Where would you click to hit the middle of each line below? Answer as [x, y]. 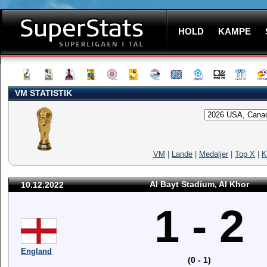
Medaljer [214, 154]
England [36, 251]
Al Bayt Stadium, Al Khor [199, 184]
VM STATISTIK [44, 93]
